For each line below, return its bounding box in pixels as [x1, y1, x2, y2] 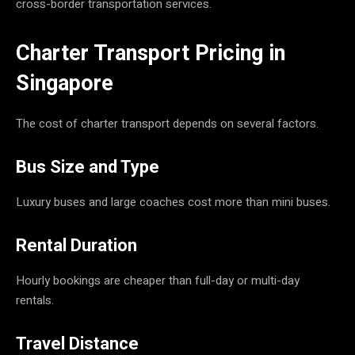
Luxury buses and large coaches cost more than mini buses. [16, 193, 330, 211]
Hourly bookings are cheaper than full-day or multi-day [16, 271, 300, 289]
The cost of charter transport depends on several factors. [16, 114, 319, 132]
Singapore [16, 70, 113, 96]
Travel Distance [16, 333, 139, 353]
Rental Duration [16, 235, 137, 255]
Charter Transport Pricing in [16, 40, 285, 66]
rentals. [16, 291, 54, 309]
